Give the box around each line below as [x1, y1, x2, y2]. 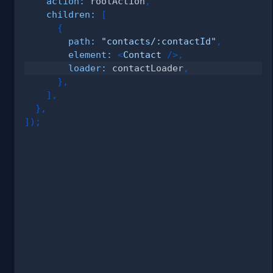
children [46, 9, 90, 19]
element [68, 49, 107, 60]
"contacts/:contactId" [101, 35, 216, 46]
